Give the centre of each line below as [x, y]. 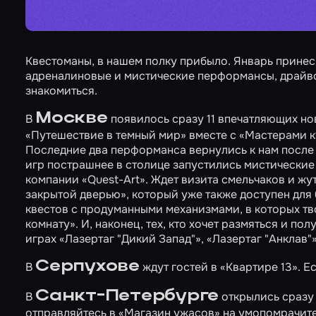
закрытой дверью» [76, 194]
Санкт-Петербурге [127, 296]
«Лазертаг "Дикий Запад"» [130, 239]
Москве [72, 118]
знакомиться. [61, 91]
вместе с [213, 135]
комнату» [50, 224]
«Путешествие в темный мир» [106, 135]
